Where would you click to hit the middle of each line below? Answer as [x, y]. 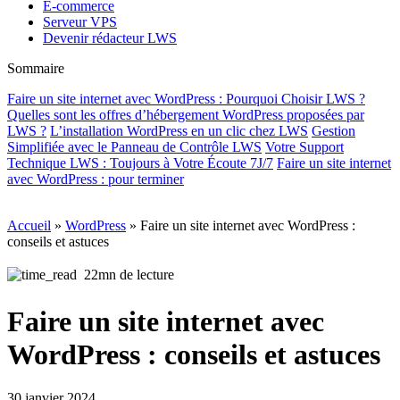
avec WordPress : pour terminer [96, 179]
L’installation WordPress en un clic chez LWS [179, 131]
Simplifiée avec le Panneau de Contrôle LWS [134, 147]
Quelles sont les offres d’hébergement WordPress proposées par [186, 115]
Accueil [29, 226]
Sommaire [36, 69]
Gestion [333, 131]
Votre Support [304, 147]
